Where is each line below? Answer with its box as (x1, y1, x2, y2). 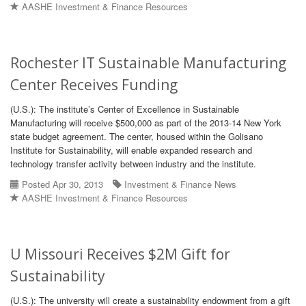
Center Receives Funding (10, 75, 178, 94)
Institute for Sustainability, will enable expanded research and (10, 143, 252, 156)
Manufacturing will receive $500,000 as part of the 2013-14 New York (10, 116, 281, 129)
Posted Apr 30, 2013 (19, 178, 103, 191)
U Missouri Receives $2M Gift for (10, 245, 230, 264)
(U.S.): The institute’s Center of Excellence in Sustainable (10, 102, 239, 115)
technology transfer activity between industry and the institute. (10, 157, 256, 170)
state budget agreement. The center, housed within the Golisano (10, 130, 263, 143)
